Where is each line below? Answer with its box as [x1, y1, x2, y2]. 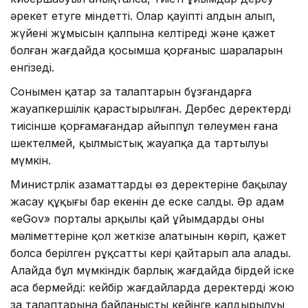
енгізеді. [10, 60, 54, 74]
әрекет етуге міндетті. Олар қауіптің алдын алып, [10, 8, 276, 23]
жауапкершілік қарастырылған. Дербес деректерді [10, 101, 291, 115]
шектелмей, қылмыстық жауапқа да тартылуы [10, 135, 268, 150]
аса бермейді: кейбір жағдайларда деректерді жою [10, 280, 294, 294]
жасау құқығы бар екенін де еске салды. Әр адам [10, 194, 284, 208]
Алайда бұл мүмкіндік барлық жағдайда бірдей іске [10, 263, 294, 277]
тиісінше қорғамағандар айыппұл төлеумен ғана [10, 118, 278, 133]
